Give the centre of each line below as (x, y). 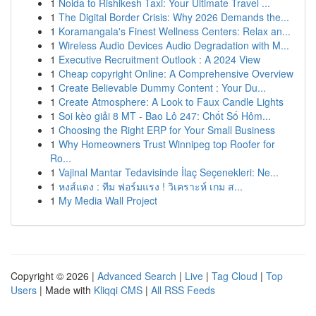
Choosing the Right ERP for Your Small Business (167, 130)
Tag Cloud (235, 276)
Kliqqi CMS (118, 290)
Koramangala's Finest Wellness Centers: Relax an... (175, 31)
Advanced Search (137, 276)
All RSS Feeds (183, 290)
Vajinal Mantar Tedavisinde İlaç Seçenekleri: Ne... (169, 172)
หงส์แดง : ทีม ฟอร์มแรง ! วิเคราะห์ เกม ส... (151, 186)
